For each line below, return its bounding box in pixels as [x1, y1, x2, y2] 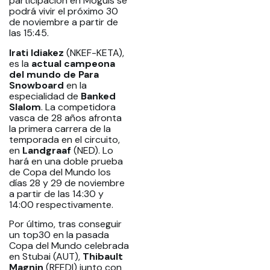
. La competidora [41, 100, 116, 113]
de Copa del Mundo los [9, 165, 111, 178]
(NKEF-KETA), [64, 46, 124, 59]
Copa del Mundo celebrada [9, 239, 129, 252]
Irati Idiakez [9, 46, 64, 59]
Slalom [9, 100, 41, 113]
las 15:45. [9, 27, 49, 40]
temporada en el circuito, [9, 133, 120, 146]
